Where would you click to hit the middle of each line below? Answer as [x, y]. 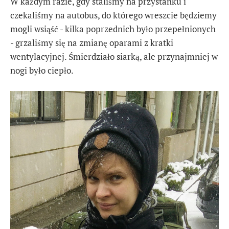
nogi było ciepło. [42, 70]
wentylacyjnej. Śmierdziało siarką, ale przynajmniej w [114, 56]
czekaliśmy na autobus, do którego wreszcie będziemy [113, 15]
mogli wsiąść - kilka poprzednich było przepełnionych [113, 29]
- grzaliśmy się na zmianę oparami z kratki [92, 42]
